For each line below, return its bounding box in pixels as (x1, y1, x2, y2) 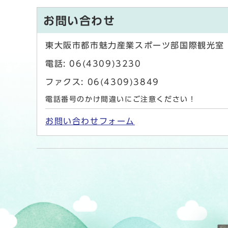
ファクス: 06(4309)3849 (45, 78, 159, 87)
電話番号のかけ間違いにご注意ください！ (45, 96, 196, 103)
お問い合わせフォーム (45, 117, 135, 126)
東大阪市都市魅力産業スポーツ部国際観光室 (45, 41, 224, 50)
